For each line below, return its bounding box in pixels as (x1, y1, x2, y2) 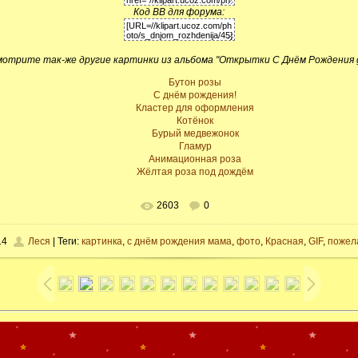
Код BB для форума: (133, 6, 225, 18)
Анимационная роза (149, 153, 241, 165)
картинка (82, 236, 122, 248)
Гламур (178, 141, 212, 153)
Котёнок (177, 115, 213, 127)
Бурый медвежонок (151, 128, 239, 140)
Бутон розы (169, 77, 221, 89)
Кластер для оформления (136, 102, 254, 114)
